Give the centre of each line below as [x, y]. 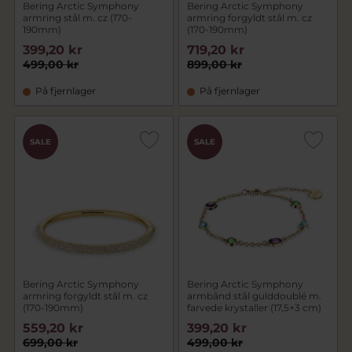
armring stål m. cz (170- [77, 18]
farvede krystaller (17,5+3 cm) [254, 308]
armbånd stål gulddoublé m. [254, 296]
